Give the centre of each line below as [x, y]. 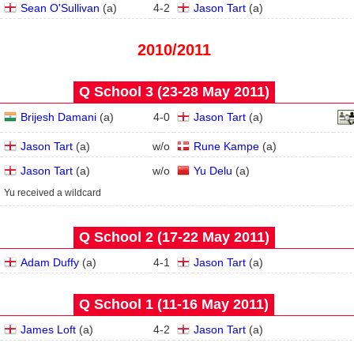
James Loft [48, 330]
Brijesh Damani [58, 117]
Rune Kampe [226, 146]
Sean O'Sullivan [60, 8]
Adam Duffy [50, 262]
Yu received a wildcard [53, 193]
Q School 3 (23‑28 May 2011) [174, 92]
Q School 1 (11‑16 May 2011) [174, 304]
